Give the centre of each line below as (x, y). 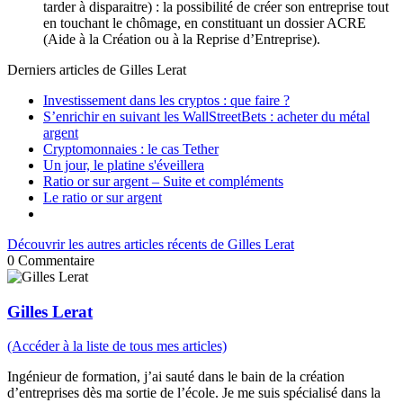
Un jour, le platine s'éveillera (124, 165)
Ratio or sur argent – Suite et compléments (163, 181)
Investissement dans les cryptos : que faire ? (166, 100)
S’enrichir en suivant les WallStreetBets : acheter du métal (206, 116)
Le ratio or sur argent (103, 197)
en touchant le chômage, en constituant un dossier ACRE (205, 22)
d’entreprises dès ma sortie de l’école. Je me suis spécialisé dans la (194, 393)
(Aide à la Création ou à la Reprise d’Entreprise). (182, 39)
